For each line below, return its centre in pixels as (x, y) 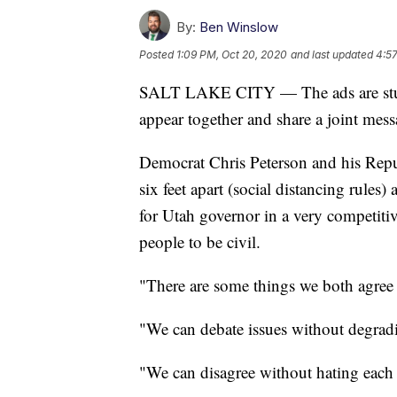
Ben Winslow (239, 27)
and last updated (332, 54)
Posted (158, 54)
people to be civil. (200, 241)
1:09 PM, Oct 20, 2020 (232, 54)
